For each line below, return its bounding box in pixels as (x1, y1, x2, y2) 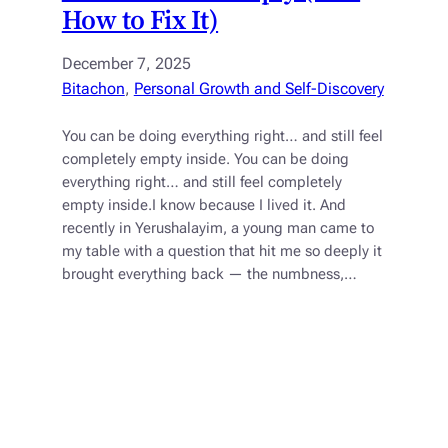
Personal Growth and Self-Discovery (133, 79, 384, 99)
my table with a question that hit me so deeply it (61, 243, 382, 261)
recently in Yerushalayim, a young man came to (61, 220, 374, 238)
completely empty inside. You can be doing (61, 151, 349, 169)
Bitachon (61, 79, 125, 99)
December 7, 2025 (61, 54, 191, 74)
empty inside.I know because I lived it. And (61, 197, 346, 215)
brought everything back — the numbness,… (61, 266, 357, 284)
